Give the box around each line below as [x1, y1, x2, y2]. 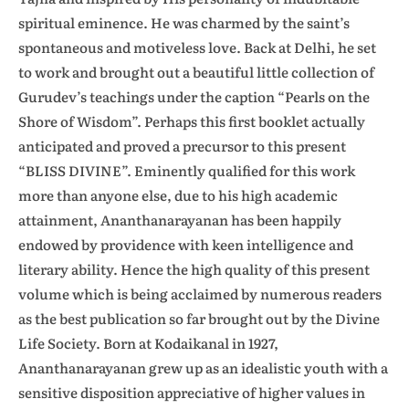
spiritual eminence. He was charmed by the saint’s [18, 12, 350, 33]
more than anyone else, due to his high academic [18, 184, 338, 205]
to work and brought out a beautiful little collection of [18, 61, 374, 82]
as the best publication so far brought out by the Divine [18, 308, 380, 329]
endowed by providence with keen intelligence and [18, 234, 353, 255]
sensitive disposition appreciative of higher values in [18, 382, 365, 403]
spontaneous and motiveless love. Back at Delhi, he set [18, 37, 376, 58]
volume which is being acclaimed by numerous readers [18, 283, 382, 304]
